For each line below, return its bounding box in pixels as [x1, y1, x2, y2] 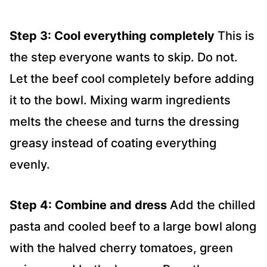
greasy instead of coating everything [10, 135, 216, 150]
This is [215, 28, 254, 43]
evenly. [10, 157, 50, 172]
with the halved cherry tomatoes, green [10, 240, 233, 255]
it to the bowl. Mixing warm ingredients [10, 92, 231, 107]
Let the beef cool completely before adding [10, 71, 254, 86]
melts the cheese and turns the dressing [10, 114, 239, 129]
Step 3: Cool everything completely [10, 28, 215, 43]
